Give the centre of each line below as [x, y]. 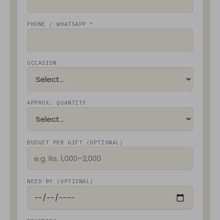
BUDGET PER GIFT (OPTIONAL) [75, 142]
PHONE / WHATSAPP [59, 24]
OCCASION [42, 63]
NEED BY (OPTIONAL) [60, 181]
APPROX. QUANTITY [57, 103]
